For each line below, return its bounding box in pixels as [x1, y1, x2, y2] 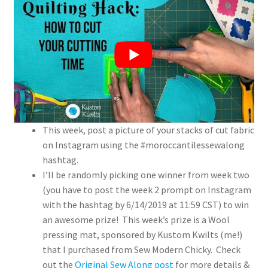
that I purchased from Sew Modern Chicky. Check [42, 243, 240, 256]
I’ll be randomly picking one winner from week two [42, 169, 249, 181]
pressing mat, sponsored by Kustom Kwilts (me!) [42, 229, 242, 241]
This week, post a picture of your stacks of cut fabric [42, 124, 254, 136]
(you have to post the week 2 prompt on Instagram [42, 184, 251, 196]
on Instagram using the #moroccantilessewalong [42, 139, 245, 151]
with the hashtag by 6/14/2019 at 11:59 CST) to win [42, 199, 249, 211]
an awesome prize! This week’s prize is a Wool [42, 214, 230, 226]
